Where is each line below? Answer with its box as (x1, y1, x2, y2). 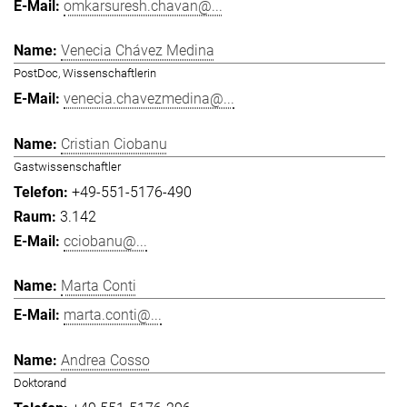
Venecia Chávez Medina (61, 42, 214, 60)
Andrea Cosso (61, 351, 150, 369)
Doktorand (14, 375, 66, 390)
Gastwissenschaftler (14, 159, 121, 174)
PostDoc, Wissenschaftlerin (14, 66, 156, 81)
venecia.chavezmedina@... (64, 90, 234, 108)
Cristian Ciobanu (61, 134, 167, 153)
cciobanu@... (64, 232, 147, 250)
